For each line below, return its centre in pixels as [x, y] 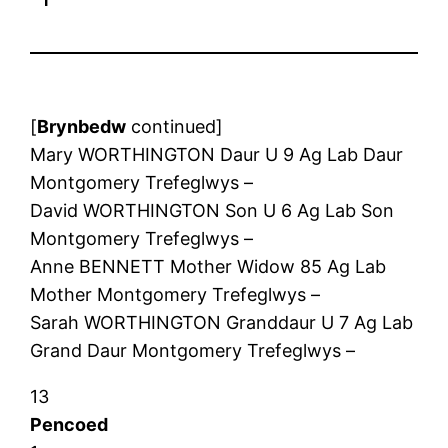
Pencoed [69, 424]
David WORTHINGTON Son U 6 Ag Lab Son [212, 210]
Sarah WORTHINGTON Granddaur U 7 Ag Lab [222, 322]
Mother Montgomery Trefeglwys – [175, 294]
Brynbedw [82, 126]
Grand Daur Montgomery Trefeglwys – [193, 350]
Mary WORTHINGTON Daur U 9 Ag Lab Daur [217, 154]
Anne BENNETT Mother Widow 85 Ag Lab [208, 266]
